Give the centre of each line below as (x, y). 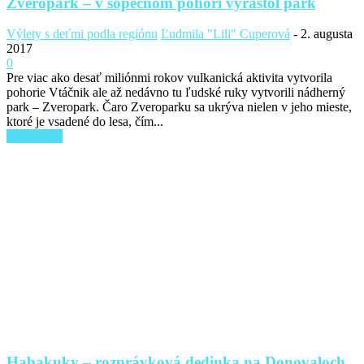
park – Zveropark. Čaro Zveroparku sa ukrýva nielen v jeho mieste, (179, 107)
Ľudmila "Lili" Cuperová (225, 34)
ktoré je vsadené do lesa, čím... (85, 122)
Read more (35, 136)
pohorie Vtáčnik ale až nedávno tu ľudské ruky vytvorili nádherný (176, 93)
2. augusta (327, 34)
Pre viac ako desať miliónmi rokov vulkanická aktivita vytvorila (169, 78)
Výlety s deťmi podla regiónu (82, 34)
